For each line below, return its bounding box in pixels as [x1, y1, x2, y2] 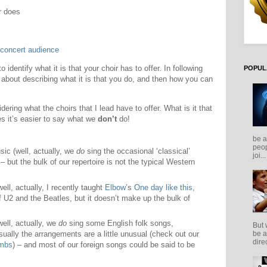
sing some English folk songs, [67, 219, 173, 228]
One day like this [134, 182, 193, 192]
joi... [253, 151, 266, 160]
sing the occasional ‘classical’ [85, 147, 190, 156]
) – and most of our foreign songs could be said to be [13, 240, 195, 250]
